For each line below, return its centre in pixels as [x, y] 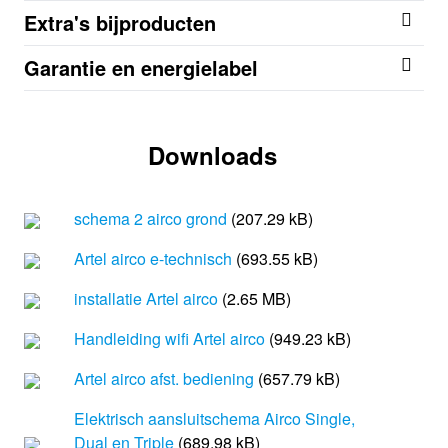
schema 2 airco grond [152, 219]
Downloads [212, 155]
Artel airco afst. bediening [166, 379]
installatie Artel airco [148, 299]
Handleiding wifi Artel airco [171, 339]
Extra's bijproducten [120, 23]
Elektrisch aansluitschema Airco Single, [214, 419]
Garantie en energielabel [141, 68]
